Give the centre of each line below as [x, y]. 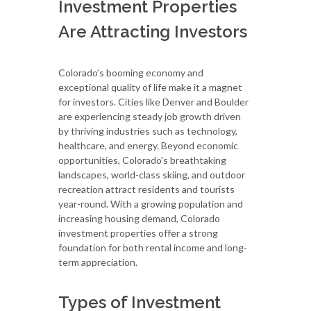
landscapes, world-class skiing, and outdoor [152, 174]
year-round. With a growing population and [151, 203]
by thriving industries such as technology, [148, 131]
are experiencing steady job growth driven [150, 116]
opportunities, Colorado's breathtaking [142, 160]
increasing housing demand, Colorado [139, 218]
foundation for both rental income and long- [153, 247]
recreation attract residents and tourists [146, 189]
